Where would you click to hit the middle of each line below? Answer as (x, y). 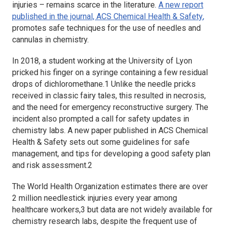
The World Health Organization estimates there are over (110, 186)
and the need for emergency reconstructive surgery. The (110, 107)
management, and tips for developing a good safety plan (111, 153)
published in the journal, (54, 16)
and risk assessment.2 (52, 165)
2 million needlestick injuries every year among (95, 198)
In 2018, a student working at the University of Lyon (102, 61)
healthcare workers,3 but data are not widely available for (112, 209)
